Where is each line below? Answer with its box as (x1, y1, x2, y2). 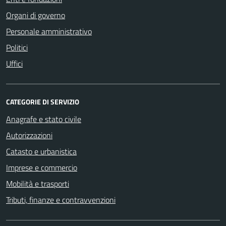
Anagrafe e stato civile (6, 112, 81, 125)
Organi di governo (6, 9, 65, 21)
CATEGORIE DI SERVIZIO (6, 96, 79, 107)
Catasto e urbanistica (6, 145, 77, 157)
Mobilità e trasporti (6, 177, 69, 190)
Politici (6, 41, 28, 53)
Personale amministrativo (6, 25, 92, 37)
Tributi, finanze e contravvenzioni (6, 193, 116, 206)
